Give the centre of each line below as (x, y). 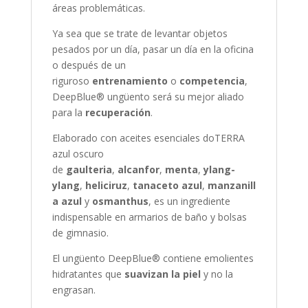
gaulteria (89, 169)
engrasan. (74, 289)
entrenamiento (130, 80)
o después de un (89, 65)
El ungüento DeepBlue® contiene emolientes (153, 258)
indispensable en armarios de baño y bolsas (149, 217)
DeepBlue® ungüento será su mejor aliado (148, 96)
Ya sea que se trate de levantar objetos (140, 33)
